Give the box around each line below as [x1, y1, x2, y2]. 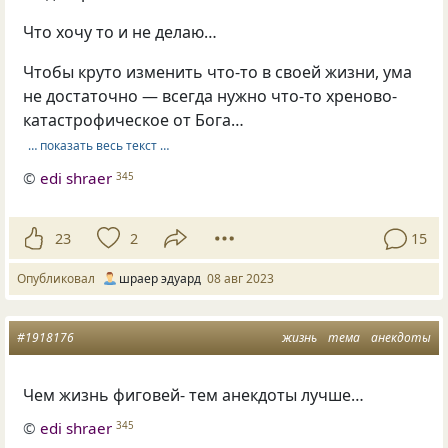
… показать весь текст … [27, 136, 169, 154]
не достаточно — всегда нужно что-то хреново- [23, 85, 398, 108]
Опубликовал [17, 270, 101, 288]
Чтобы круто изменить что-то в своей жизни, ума [23, 61, 413, 84]
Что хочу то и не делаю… [23, 21, 218, 44]
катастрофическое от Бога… [23, 109, 245, 132]
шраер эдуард [119, 270, 201, 288]
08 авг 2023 [207, 270, 274, 288]
